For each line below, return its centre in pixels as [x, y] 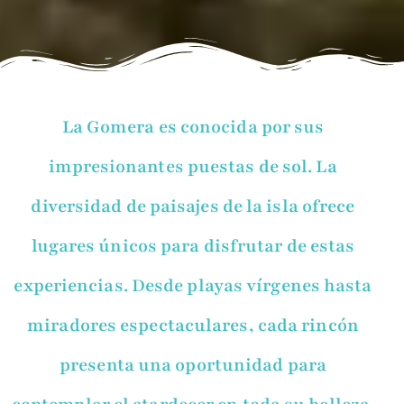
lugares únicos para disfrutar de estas [193, 247]
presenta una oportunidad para [193, 366]
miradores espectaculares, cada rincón [193, 326]
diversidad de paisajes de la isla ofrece [193, 207]
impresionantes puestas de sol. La [193, 167]
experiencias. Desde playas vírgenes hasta [193, 286]
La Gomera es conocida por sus [193, 128]
